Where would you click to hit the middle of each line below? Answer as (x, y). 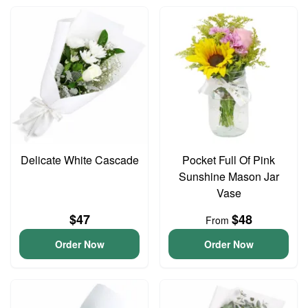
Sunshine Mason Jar (229, 176)
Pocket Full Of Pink (229, 160)
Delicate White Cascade (79, 160)
